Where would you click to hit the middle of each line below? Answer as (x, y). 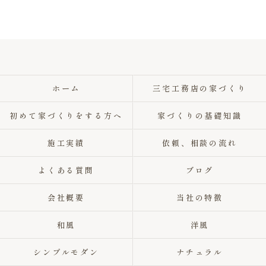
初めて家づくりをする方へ (66, 115)
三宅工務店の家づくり (200, 88)
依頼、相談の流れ (200, 143)
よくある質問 (66, 170)
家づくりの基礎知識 (200, 115)
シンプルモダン (66, 252)
